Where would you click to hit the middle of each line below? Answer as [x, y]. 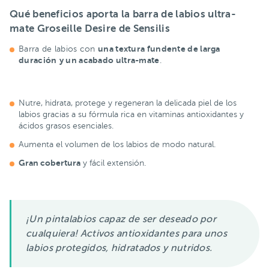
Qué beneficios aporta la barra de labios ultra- [123, 14]
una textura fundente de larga [159, 48]
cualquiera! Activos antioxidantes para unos [126, 233]
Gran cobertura [50, 162]
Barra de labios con [58, 49]
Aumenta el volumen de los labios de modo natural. [117, 144]
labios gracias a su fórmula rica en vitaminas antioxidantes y [131, 114]
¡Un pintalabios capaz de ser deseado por [121, 219]
